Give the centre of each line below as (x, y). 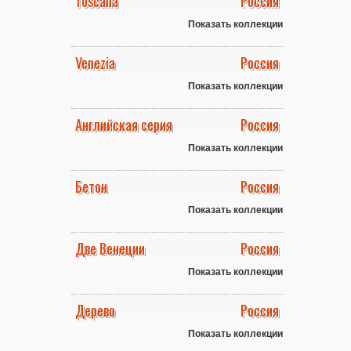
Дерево (95, 310)
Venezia (95, 63)
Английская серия (124, 125)
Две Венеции (110, 248)
